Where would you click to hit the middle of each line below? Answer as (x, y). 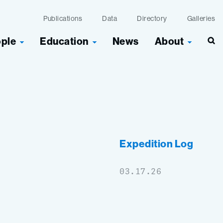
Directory (152, 18)
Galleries (201, 18)
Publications (63, 18)
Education (64, 41)
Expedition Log (156, 144)
